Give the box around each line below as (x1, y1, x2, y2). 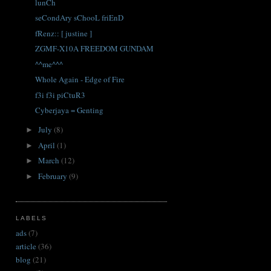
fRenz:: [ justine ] (35, 27, 93, 39)
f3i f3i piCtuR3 (35, 89, 86, 100)
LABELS (16, 214, 48, 221)
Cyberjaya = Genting (35, 105, 104, 116)
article (16, 240, 36, 252)
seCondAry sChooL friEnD (35, 12, 124, 24)
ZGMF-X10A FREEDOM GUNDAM (35, 43, 154, 54)
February (38, 170, 69, 181)
